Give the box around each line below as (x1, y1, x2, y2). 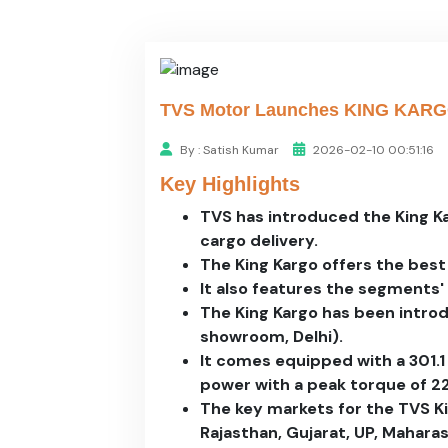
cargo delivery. (200, 230, 318, 252)
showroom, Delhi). (200, 326, 343, 348)
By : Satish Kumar (180, 142, 279, 159)
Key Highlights (160, 173, 300, 196)
